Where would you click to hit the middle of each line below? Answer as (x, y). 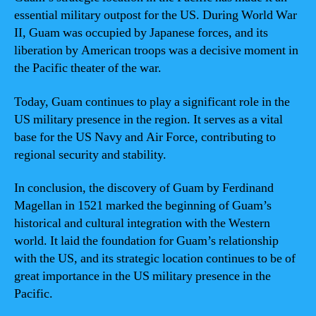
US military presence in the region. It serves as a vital (148, 119)
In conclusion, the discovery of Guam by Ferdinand (144, 188)
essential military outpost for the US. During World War (156, 15)
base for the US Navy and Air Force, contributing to (145, 137)
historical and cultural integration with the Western (142, 223)
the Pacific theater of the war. (88, 68)
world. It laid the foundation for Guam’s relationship (146, 241)
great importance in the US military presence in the (142, 276)
